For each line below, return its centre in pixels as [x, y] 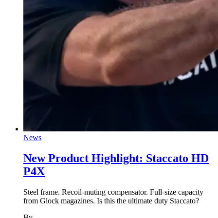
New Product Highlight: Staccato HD [116, 158]
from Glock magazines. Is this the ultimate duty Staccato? [111, 201]
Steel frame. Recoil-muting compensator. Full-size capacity [113, 192]
